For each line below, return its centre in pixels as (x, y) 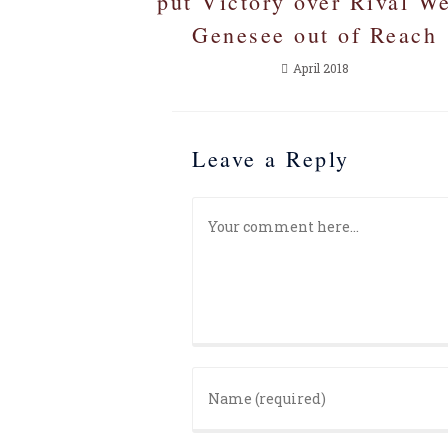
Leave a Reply (271, 159)
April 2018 (320, 68)
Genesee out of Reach (314, 35)
